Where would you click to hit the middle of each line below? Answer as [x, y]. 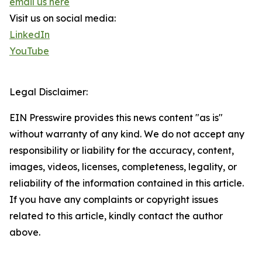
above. [25, 232]
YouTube [29, 51]
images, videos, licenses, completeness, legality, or [123, 167]
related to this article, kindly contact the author [116, 216]
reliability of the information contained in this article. [127, 183]
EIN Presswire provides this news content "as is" [116, 118]
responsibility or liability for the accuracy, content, [122, 151]
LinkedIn [30, 35]
